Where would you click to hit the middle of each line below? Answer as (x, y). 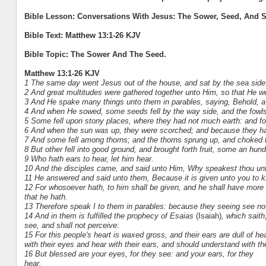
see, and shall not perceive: (72, 225)
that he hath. (46, 197)
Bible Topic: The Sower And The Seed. (95, 54)
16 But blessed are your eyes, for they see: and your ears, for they (139, 254)
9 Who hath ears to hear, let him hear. (89, 159)
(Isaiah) (208, 216)
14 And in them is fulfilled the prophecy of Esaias (110, 216)
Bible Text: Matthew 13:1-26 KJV (82, 35)
